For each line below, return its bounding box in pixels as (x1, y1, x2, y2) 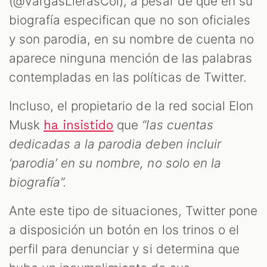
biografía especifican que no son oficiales (9, 13, 250, 28)
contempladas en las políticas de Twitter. (9, 70, 247, 85)
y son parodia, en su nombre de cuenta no (9, 32, 254, 47)
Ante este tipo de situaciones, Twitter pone (9, 203, 257, 219)
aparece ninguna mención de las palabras (9, 51, 252, 66)
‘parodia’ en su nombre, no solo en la (9, 156, 221, 171)
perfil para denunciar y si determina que (9, 241, 240, 257)
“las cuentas (142, 117, 213, 133)
